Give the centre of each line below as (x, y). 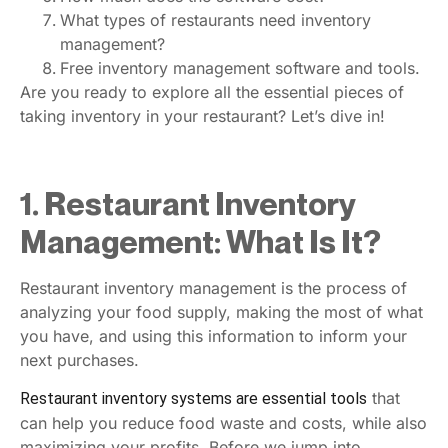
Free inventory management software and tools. (240, 67)
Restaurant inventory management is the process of (213, 287)
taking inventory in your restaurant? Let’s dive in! (202, 115)
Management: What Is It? (200, 240)
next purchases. (79, 359)
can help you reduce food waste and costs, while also (223, 422)
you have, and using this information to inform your (213, 335)
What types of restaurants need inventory (215, 19)
